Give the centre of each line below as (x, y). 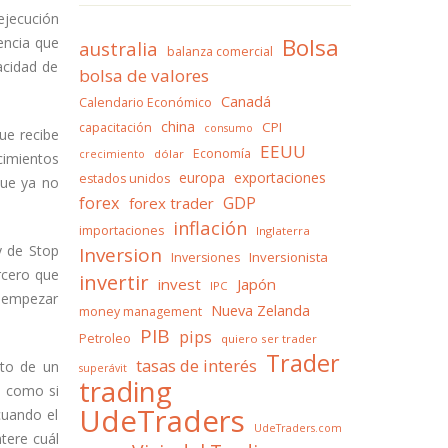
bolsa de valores (143, 75)
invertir (113, 282)
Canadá (245, 101)
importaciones (121, 230)
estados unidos (124, 178)
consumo (228, 128)
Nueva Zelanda (260, 310)
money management (140, 311)
